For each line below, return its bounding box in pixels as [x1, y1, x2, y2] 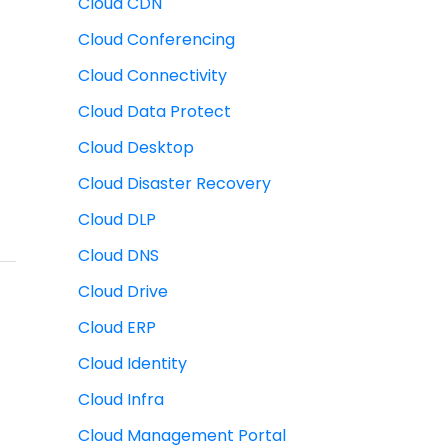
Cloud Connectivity [78, 64, 227, 88]
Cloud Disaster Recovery [78, 172, 271, 196]
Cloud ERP [78, 316, 156, 340]
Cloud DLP [78, 208, 156, 232]
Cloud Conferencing [78, 28, 235, 52]
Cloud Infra [78, 388, 164, 412]
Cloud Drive [78, 280, 168, 304]
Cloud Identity [78, 352, 187, 376]
